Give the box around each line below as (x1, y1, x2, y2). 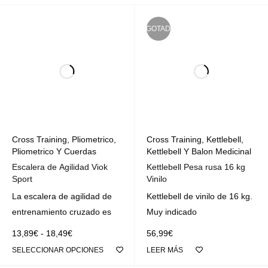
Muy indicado (146, 207, 197, 217)
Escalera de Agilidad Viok (12, 162, 108, 172)
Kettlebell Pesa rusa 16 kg (146, 162, 245, 172)
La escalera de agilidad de (12, 191, 112, 202)
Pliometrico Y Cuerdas (12, 147, 96, 157)
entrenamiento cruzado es (12, 207, 111, 217)
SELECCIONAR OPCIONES (12, 246, 103, 255)
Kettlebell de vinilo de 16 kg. (146, 191, 252, 202)
